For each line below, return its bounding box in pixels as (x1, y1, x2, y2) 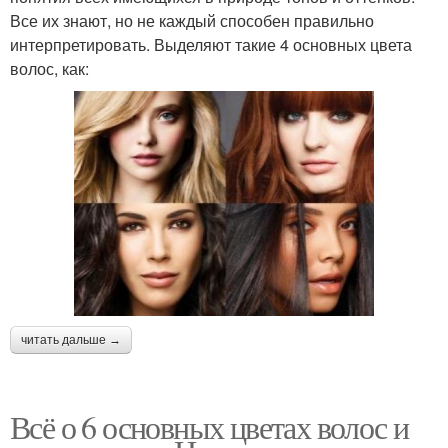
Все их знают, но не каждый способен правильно (10, 9, 374, 33)
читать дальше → (21, 333, 121, 348)
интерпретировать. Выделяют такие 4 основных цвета (10, 33, 412, 57)
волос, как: (10, 57, 89, 81)
